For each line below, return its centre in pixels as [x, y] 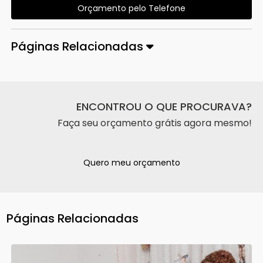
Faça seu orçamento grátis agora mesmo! [154, 123]
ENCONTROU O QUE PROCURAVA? [164, 106]
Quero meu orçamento [131, 162]
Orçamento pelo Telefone [131, 8]
